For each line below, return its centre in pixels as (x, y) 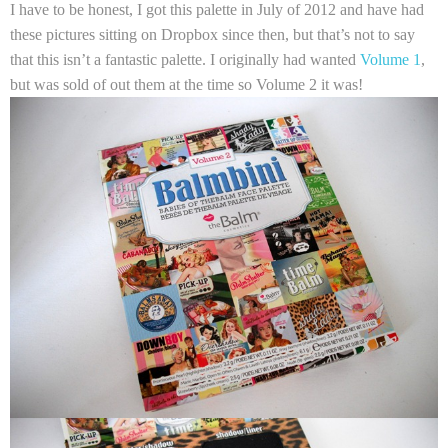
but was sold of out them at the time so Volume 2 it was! (186, 84)
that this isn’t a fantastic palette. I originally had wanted (185, 59)
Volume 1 (390, 59)
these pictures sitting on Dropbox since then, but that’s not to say (212, 34)
